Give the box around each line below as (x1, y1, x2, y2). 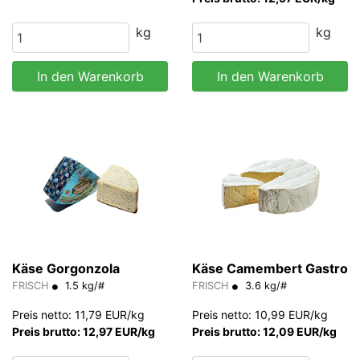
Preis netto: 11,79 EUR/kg (12, 307, 145, 321)
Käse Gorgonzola (12, 260, 120, 276)
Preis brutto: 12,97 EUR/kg (12, 324, 155, 338)
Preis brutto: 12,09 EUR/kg (192, 324, 337, 338)
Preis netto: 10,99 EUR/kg (192, 307, 328, 321)
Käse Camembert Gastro (192, 260, 348, 276)
